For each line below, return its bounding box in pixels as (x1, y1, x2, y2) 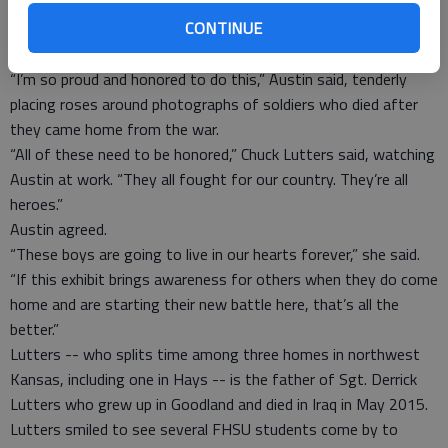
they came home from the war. (10, 117, 219, 141)
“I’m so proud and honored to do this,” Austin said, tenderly (10, 67, 407, 91)
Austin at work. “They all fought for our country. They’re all (10, 167, 408, 191)
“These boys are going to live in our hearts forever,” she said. (10, 242, 420, 266)
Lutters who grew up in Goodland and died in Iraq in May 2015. (10, 392, 428, 416)
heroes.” (10, 192, 63, 216)
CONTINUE (185, 15, 263, 40)
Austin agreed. (10, 217, 107, 241)
